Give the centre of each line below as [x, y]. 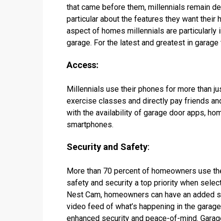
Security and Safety [107, 147]
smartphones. [90, 125]
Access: [83, 65]
